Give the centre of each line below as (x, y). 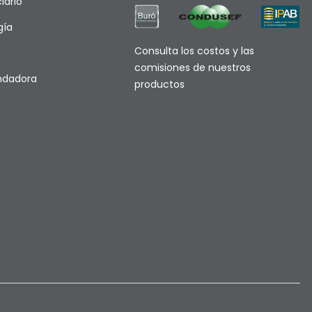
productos (159, 84)
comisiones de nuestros (192, 67)
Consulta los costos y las (194, 50)
